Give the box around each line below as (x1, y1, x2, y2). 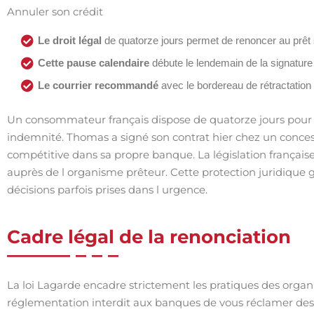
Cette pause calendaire (38, 57, 149, 69)
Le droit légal (38, 34, 102, 46)
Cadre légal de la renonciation (7, 226, 291, 248)
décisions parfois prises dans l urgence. (7, 183, 207, 196)
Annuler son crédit (7, 5, 103, 18)
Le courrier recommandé (38, 79, 158, 91)
